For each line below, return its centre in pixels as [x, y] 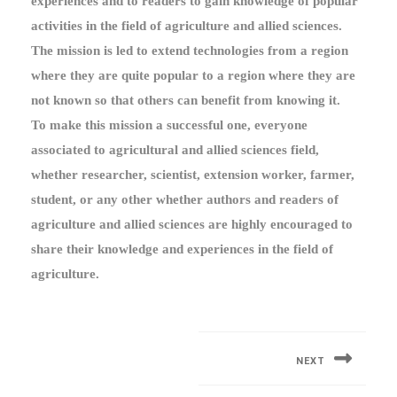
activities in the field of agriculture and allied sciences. [187, 26]
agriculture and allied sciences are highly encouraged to [192, 224]
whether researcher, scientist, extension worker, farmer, [193, 175]
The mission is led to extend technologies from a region [190, 51]
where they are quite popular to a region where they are [193, 75]
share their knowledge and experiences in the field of [182, 249]
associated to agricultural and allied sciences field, [175, 150]
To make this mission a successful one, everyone [169, 125]
